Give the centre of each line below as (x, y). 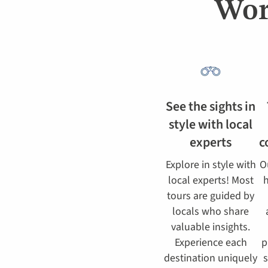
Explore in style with (211, 165)
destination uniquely (211, 258)
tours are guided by (211, 196)
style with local (211, 124)
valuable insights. (211, 227)
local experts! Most (211, 180)
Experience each (211, 243)
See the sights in (211, 106)
